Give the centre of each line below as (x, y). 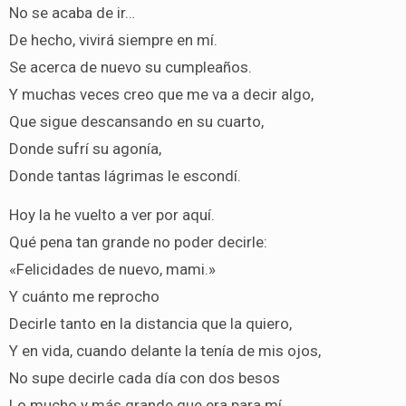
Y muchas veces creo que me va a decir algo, (161, 94)
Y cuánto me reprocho (84, 296)
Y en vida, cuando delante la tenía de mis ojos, (164, 350)
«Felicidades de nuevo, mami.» (112, 269)
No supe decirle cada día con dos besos (144, 377)
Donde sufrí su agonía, (85, 148)
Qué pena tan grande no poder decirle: (138, 242)
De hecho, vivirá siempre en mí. (113, 39)
